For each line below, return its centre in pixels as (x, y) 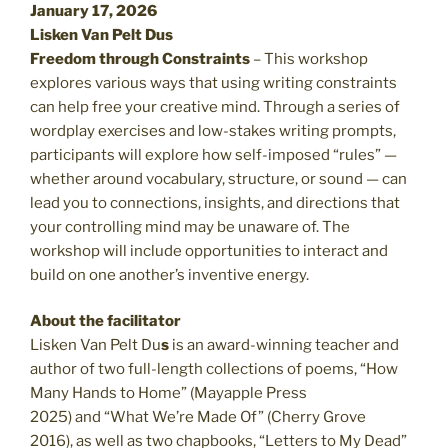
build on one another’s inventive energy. (169, 274)
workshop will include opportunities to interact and (209, 250)
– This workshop (309, 58)
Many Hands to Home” (108, 393)
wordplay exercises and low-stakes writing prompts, (213, 130)
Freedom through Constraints (140, 58)
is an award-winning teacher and (284, 345)
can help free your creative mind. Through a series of (215, 106)
